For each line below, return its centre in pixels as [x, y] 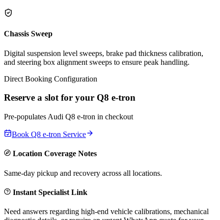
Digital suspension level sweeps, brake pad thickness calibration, [104, 53]
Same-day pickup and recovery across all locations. [83, 173]
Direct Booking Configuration [51, 79]
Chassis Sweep [28, 34]
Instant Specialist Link [49, 192]
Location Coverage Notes [54, 154]
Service [73, 135]
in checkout [114, 117]
